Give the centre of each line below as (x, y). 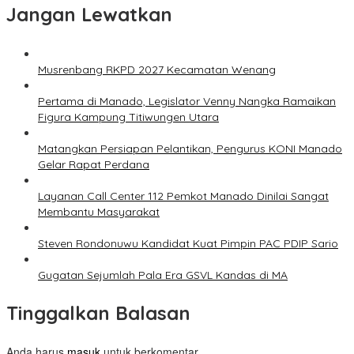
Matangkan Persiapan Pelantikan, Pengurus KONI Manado (190, 149)
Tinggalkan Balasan (98, 313)
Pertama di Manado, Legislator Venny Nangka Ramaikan (187, 102)
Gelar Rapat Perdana (94, 165)
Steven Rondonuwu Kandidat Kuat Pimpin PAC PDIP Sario (188, 244)
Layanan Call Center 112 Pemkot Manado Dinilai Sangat (183, 196)
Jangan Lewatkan (89, 15)
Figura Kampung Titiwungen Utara (128, 117)
